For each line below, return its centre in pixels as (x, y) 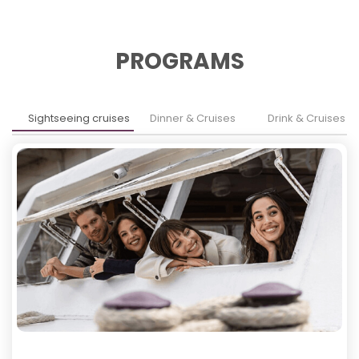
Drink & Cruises (307, 119)
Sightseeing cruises (79, 119)
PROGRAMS (179, 62)
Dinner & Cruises (193, 119)
